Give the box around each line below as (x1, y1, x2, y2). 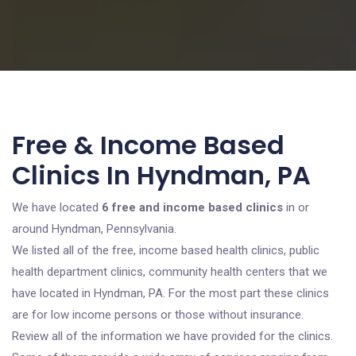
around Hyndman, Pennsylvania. (12, 222, 176, 236)
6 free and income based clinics (102, 200, 283, 215)
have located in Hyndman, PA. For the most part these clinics (12, 286, 329, 300)
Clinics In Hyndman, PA (12, 157, 311, 193)
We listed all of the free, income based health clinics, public (12, 243, 319, 257)
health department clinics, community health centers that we (12, 265, 327, 279)
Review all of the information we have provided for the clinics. (12, 329, 333, 343)
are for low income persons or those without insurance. (12, 308, 304, 322)
